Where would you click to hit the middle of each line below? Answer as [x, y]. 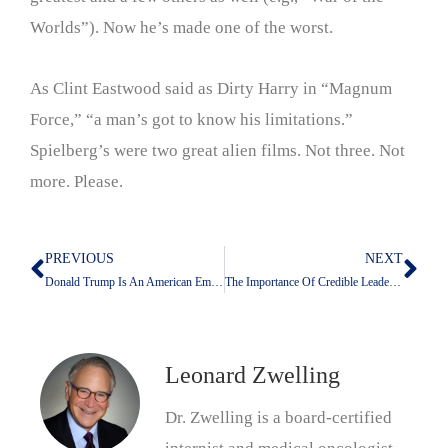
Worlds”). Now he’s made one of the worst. [181, 27]
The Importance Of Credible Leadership [394, 282]
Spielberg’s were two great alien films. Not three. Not [217, 150]
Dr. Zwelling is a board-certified [278, 418]
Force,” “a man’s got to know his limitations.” [191, 119]
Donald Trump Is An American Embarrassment [217, 282]
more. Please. [76, 181]
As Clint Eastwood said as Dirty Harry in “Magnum [211, 88]
